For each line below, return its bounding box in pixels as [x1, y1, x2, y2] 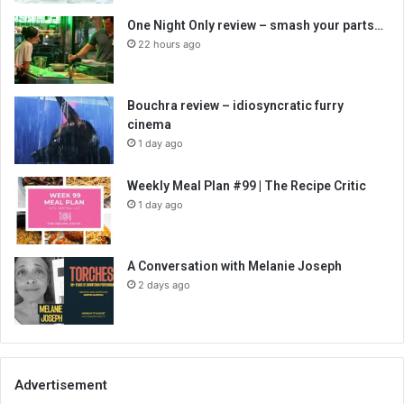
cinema [127, 117, 171, 132]
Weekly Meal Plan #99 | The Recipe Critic [127, 179, 366, 193]
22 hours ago [138, 38, 201, 50]
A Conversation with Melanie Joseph [127, 259, 342, 273]
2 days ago [138, 279, 190, 291]
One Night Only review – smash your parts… [127, 18, 383, 32]
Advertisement [14, 377, 107, 393]
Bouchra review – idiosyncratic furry [127, 98, 344, 113]
